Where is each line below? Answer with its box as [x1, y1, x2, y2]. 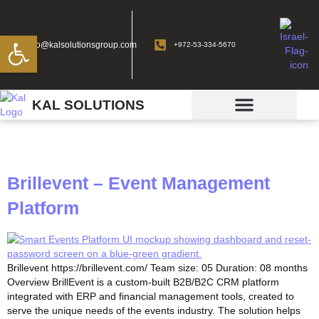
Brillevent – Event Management [7, 173, 270, 193]
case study [75, 127, 211, 158]
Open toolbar [6, 29, 77, 55]
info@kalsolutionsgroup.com [26, 40, 137, 50]
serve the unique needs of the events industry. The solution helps [7, 305, 300, 316]
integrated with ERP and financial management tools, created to [7, 291, 294, 302]
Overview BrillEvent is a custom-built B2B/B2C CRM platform [7, 276, 279, 288]
